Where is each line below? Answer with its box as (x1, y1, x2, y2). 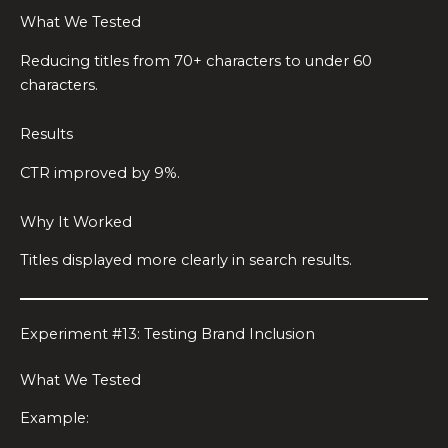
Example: (20, 409, 89, 428)
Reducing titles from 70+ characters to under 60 (20, 51, 372, 70)
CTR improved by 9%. (20, 163, 180, 182)
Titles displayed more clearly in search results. (20, 251, 352, 270)
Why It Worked (20, 213, 132, 232)
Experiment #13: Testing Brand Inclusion (20, 324, 315, 343)
